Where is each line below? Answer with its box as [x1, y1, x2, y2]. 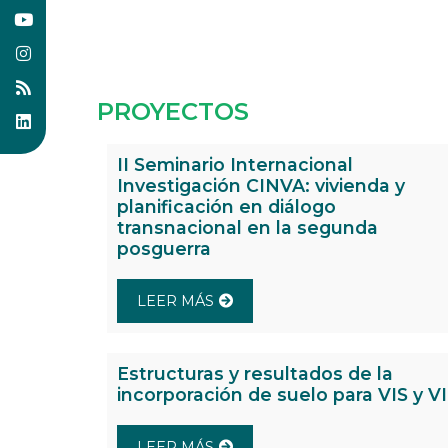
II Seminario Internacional [117, 154, 353, 176]
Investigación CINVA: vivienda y [117, 175, 405, 197]
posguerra [117, 238, 211, 260]
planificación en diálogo [117, 196, 336, 218]
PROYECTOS [97, 97, 249, 127]
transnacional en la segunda [117, 217, 378, 239]
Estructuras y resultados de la [117, 363, 393, 385]
